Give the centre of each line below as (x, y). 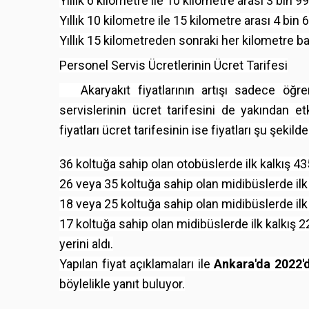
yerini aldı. (86, 243)
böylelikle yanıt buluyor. (122, 283)
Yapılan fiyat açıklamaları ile (137, 263)
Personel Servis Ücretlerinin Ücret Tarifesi (173, 65)
